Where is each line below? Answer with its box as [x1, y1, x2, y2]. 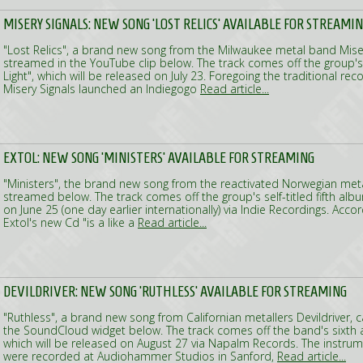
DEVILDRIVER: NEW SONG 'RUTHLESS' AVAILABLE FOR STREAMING [3, 283, 347, 300]
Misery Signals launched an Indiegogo [3, 81, 200, 96]
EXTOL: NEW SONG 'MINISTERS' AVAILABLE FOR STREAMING [3, 149, 314, 166]
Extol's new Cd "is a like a [3, 215, 138, 230]
